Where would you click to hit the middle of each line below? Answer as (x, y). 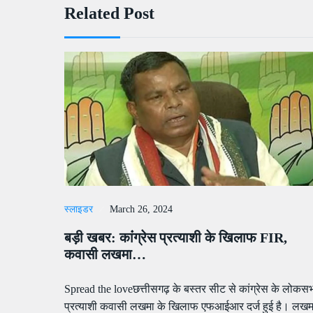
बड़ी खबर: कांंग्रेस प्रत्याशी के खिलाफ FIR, (176, 238)
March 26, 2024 (141, 210)
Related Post (109, 14)
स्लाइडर (79, 210)
